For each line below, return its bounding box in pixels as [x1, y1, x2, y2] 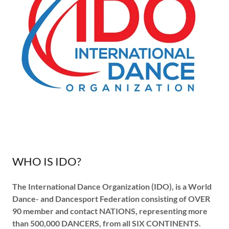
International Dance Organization [28, 181, 150, 191]
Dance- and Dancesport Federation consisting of [12, 194, 187, 203]
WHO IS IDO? [12, 154, 81, 168]
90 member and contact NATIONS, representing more [12, 206, 208, 216]
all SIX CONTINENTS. [122, 218, 201, 228]
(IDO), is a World [151, 181, 212, 191]
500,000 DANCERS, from [30, 218, 121, 228]
